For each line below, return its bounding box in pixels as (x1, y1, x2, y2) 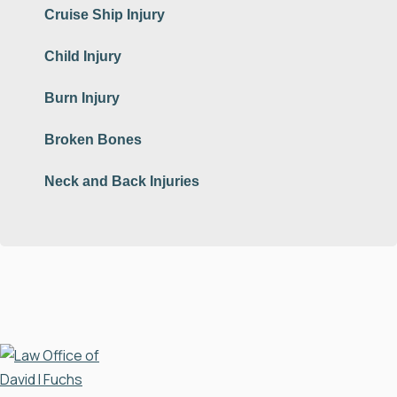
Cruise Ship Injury (44, 7, 165, 23)
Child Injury (44, 49, 121, 65)
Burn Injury (44, 90, 120, 106)
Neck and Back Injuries (44, 174, 199, 190)
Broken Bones (44, 132, 142, 148)
